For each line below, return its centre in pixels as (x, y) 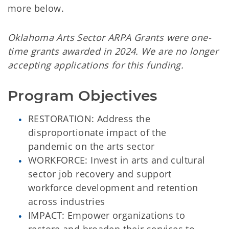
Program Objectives (83, 96)
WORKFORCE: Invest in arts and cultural (117, 160)
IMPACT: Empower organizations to (107, 215)
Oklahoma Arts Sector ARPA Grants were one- (109, 38)
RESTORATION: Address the (89, 119)
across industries (67, 202)
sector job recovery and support (100, 174)
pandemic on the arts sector (91, 146)
